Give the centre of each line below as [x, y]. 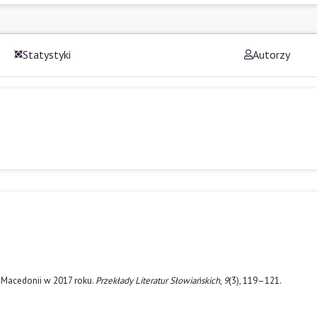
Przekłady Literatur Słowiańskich [158, 280]
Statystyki [47, 54]
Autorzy [271, 54]
